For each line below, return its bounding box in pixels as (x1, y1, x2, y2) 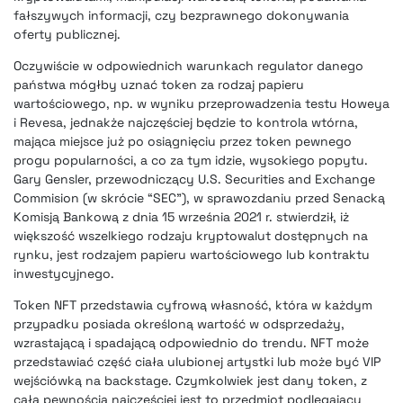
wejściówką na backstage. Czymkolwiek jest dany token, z (13, 372, 367, 390)
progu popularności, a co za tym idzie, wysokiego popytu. (13, 152, 368, 169)
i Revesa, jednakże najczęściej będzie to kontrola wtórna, (13, 114, 358, 131)
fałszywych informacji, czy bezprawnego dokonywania (13, 7, 349, 24)
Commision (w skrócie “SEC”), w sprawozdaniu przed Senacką (13, 190, 385, 207)
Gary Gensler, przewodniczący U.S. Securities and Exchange (13, 171, 375, 188)
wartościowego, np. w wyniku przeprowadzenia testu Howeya (13, 95, 390, 112)
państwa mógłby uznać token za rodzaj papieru (13, 76, 304, 94)
